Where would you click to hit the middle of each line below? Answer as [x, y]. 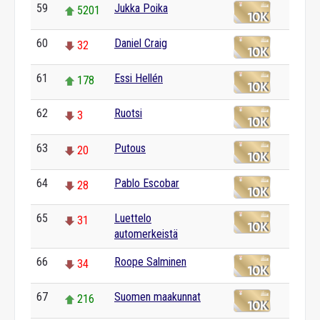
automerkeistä [146, 234]
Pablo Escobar [147, 183]
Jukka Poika [141, 8]
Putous [130, 148]
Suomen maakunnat [157, 297]
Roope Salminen [150, 262]
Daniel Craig [141, 43]
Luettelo [133, 218]
